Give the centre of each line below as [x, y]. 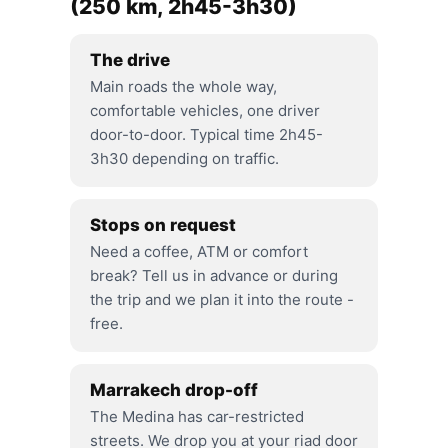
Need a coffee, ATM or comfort [199, 251]
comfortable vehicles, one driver [205, 110]
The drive [130, 60]
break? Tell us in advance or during [214, 275]
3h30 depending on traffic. [184, 158]
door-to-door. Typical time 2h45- [206, 134]
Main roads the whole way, [183, 86]
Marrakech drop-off [174, 390]
